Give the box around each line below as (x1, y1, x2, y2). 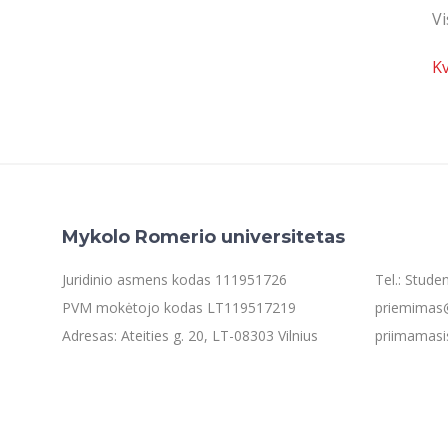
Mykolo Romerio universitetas (62, 226, 345, 248)
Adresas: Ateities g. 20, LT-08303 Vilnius (62, 326, 318, 345)
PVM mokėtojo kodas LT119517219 (62, 298, 296, 317)
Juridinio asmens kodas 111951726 (62, 270, 287, 289)
